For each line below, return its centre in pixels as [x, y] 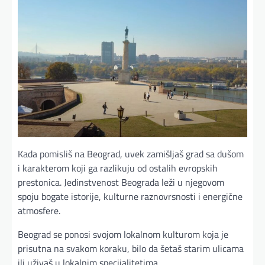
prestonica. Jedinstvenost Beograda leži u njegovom [121, 182]
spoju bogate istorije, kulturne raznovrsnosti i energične [130, 196]
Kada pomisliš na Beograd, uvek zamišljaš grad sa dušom [131, 153]
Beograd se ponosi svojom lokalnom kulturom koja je [123, 234]
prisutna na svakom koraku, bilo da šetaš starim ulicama [131, 248]
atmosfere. [39, 210]
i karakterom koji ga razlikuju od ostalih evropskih [118, 168]
